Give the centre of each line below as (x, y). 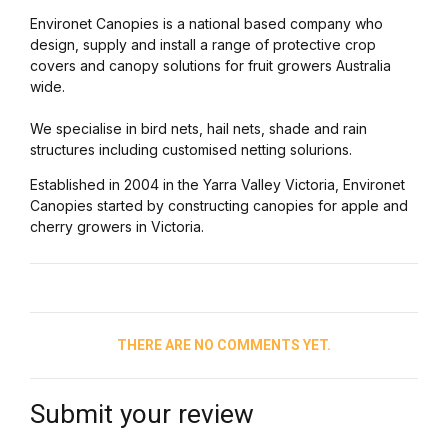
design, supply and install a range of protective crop (203, 45)
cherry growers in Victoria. (117, 227)
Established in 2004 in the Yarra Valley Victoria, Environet (217, 185)
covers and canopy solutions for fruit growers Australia (210, 66)
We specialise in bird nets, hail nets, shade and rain (198, 129)
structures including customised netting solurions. (191, 150)
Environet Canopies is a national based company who (206, 24)
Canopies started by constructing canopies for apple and (219, 206)
